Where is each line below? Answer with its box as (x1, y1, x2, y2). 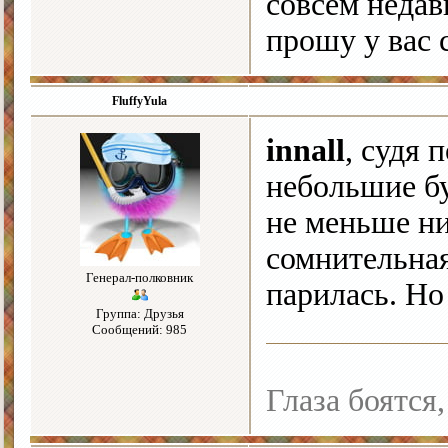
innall (266, 133, 345, 169)
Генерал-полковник (86, 270, 193, 286)
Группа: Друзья (95, 306, 184, 322)
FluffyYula (112, 94, 167, 109)
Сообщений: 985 (92, 322, 187, 338)
